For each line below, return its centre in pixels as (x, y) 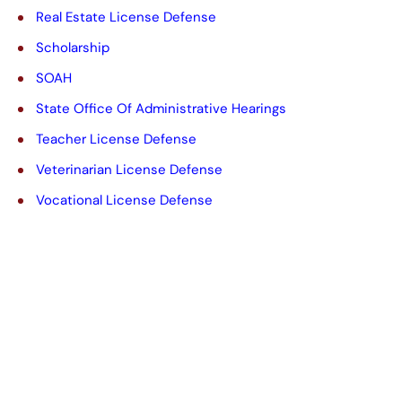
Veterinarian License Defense (130, 169)
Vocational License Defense (125, 200)
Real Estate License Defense (127, 17)
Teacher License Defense (117, 139)
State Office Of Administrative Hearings (162, 108)
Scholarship (73, 47)
